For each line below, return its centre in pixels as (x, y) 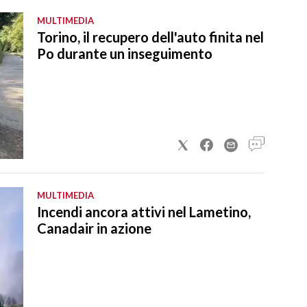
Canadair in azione (94, 228)
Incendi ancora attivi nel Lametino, (144, 211)
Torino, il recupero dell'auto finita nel (150, 37)
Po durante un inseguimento (125, 53)
